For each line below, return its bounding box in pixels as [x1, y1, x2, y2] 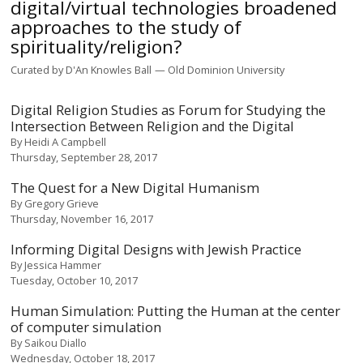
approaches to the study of [11, 15, 242, 40]
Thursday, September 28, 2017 [11, 150, 158, 165]
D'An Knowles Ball [66, 62, 152, 77]
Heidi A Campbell [24, 135, 107, 150]
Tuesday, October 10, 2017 [11, 273, 139, 288]
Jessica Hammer [24, 258, 102, 273]
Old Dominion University [168, 62, 285, 77]
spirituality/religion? [11, 34, 183, 59]
